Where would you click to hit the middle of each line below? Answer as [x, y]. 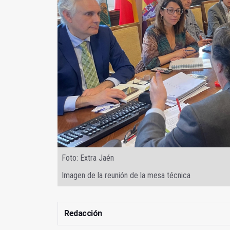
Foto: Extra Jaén [88, 158]
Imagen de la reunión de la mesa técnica [126, 175]
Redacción [83, 213]
